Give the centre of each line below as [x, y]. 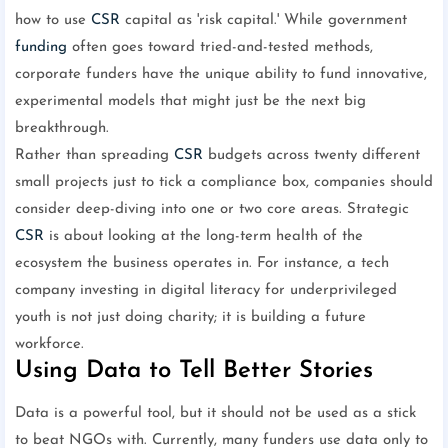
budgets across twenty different [311, 156]
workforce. [49, 345]
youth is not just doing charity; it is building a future [190, 318]
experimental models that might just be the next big [190, 102]
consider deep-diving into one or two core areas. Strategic [212, 210]
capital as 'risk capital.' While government [263, 21]
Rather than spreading [94, 156]
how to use [53, 21]
